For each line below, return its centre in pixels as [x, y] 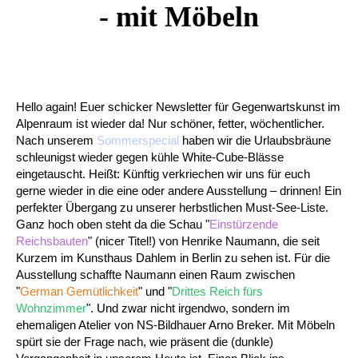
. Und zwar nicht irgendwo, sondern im [190, 308]
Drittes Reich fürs [217, 291]
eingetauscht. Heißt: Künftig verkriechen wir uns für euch [163, 174]
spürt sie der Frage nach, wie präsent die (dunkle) [145, 342]
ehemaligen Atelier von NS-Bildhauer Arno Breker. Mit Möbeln [175, 325]
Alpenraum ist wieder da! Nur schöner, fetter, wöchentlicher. [170, 123]
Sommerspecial [138, 140]
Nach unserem [56, 140]
